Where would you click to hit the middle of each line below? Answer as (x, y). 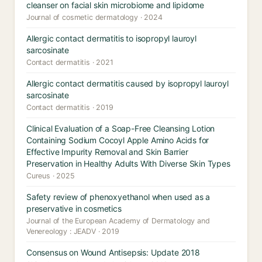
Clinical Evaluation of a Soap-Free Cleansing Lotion (121, 128)
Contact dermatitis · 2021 (70, 62)
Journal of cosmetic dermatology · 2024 (94, 17)
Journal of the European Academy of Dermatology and (118, 221)
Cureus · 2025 (51, 176)
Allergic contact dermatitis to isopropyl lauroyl (111, 38)
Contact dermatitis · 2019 (70, 107)
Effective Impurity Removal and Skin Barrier (107, 152)
